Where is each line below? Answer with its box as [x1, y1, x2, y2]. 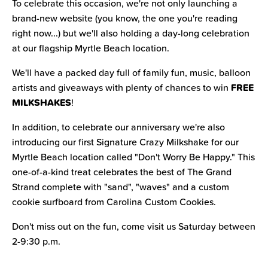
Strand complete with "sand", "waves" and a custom [12, 180, 229, 193]
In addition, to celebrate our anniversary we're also [12, 120, 225, 133]
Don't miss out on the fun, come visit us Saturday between [12, 220, 255, 233]
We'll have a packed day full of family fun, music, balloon [12, 66, 251, 79]
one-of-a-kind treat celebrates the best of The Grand [12, 165, 232, 178]
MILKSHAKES [12, 95, 71, 109]
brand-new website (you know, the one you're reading [12, 11, 237, 25]
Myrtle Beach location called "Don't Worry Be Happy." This [12, 150, 255, 163]
